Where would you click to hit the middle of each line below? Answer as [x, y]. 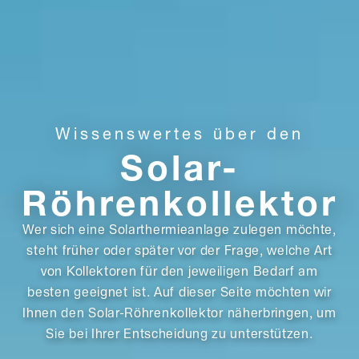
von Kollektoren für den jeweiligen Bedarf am [179, 272]
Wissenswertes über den [179, 133]
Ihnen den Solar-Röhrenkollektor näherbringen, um [179, 314]
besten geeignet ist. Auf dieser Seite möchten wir [179, 293]
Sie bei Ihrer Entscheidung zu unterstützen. [179, 335]
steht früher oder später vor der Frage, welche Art [179, 251]
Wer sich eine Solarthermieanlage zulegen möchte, [179, 230]
